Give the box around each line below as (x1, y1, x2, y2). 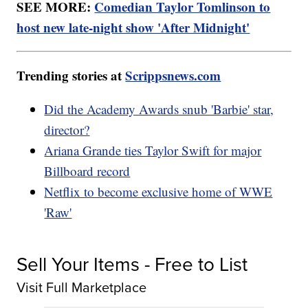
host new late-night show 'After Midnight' (16, 18, 250, 37)
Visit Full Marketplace (16, 277, 147, 298)
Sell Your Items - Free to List (16, 250, 248, 278)
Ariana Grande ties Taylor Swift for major (44, 142, 262, 159)
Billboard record (44, 162, 131, 180)
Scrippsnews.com (125, 66, 221, 85)
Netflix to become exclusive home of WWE (44, 183, 273, 201)
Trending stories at (16, 66, 126, 85)
